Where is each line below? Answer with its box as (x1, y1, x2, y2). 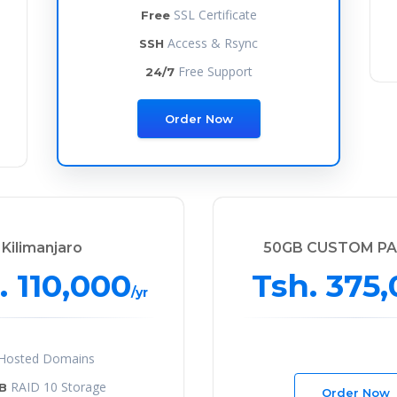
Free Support (174, 62, 253, 80)
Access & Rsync (164, 34, 258, 51)
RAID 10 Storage (6, 378, 106, 395)
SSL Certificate (169, 5, 257, 23)
